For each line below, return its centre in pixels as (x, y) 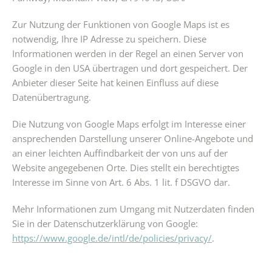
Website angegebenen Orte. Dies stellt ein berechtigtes (126, 168)
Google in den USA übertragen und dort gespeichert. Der (130, 68)
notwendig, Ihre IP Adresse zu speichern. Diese (109, 39)
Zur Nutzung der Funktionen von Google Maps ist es (121, 24)
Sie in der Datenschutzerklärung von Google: (105, 223)
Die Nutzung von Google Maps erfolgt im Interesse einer (129, 124)
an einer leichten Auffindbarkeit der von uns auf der (120, 153)
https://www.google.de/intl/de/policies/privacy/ (112, 238)
